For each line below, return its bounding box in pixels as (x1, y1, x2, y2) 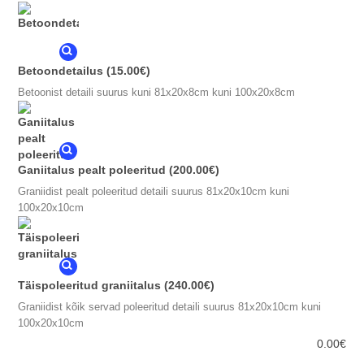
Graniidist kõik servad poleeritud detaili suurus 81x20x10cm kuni (18, 301, 321, 314)
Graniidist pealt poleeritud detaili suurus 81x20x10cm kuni (18, 185, 289, 198)
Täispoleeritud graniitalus (18, 279, 161, 292)
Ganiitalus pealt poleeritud (18, 163, 166, 177)
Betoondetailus (18, 64, 103, 78)
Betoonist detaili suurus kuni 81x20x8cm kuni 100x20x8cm (18, 86, 295, 99)
